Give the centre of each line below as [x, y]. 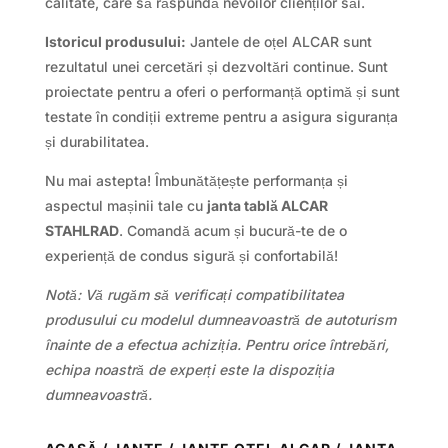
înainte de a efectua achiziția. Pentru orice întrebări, [216, 344]
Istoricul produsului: [115, 41]
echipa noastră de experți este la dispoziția [189, 369]
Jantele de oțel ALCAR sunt [278, 41]
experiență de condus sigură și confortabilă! [191, 255]
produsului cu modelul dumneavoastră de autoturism [220, 319]
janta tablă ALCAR [267, 205]
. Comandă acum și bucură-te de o [232, 230]
